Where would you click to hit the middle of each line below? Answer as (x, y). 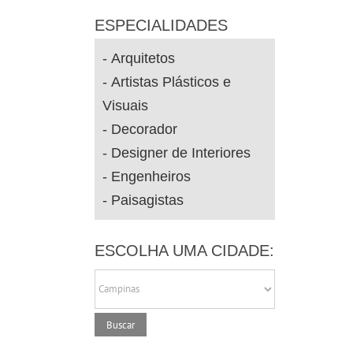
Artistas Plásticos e (171, 82)
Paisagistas (148, 200)
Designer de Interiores (181, 153)
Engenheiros (151, 176)
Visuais (126, 106)
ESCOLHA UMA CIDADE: (185, 250)
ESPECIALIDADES (162, 25)
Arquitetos (143, 58)
